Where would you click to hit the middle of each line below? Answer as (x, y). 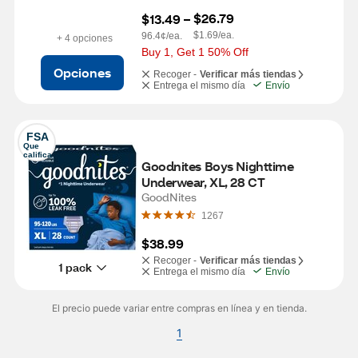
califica (38, 155)
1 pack (75, 267)
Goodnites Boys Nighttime (218, 166)
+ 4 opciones (84, 38)
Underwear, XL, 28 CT (203, 182)
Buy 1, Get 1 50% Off (195, 52)
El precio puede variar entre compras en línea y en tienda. (179, 308)
